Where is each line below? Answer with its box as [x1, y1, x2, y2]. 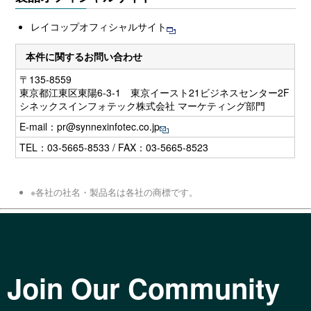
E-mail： [19, 119, 58, 134]
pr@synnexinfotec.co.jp [57, 119, 160, 134]
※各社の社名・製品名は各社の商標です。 [31, 186, 199, 199]
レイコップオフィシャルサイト [31, 19, 167, 34]
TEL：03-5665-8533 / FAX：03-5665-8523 [19, 140, 209, 155]
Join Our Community [7, 267, 280, 308]
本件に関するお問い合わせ [25, 49, 142, 64]
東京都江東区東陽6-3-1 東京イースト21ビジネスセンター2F [19, 85, 290, 100]
